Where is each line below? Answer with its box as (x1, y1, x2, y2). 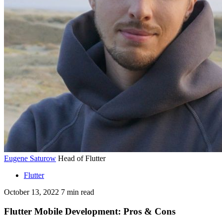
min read (67, 188, 94, 196)
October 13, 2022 (4, 188, 59, 196)
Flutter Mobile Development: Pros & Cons (4, 206, 178, 217)
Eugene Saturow (4, 154, 56, 163)
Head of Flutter (56, 154, 106, 163)
